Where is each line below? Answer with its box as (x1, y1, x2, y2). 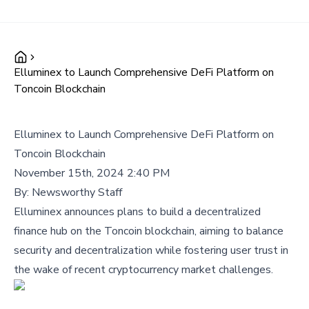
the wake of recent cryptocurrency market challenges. (14, 262, 273, 277)
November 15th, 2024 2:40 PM (14, 166, 170, 181)
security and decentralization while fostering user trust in (14, 243, 288, 258)
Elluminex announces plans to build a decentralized (14, 204, 261, 219)
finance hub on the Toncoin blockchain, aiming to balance (14, 223, 283, 239)
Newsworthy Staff (32, 185, 122, 200)
